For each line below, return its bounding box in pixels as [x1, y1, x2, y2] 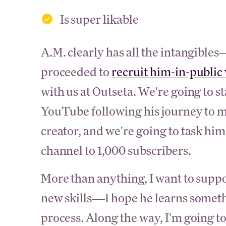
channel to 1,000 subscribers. [40, 142, 191, 158]
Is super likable [60, 11, 139, 27]
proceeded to [40, 64, 112, 80]
